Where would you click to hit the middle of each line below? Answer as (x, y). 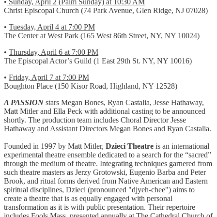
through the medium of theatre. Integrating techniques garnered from (108, 164)
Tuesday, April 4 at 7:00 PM (52, 27)
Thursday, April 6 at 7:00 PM (54, 52)
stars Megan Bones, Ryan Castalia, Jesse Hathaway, (124, 103)
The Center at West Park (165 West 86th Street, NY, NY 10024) (102, 36)
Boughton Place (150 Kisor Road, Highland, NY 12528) (91, 86)
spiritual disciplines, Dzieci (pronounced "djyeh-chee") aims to (99, 190)
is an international (181, 146)
